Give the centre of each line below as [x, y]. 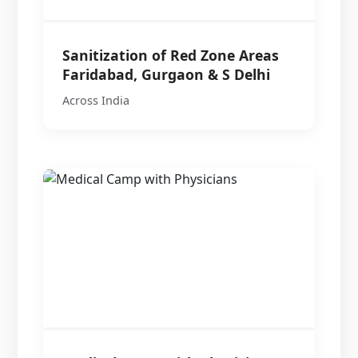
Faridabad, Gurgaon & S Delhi [167, 74]
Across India [96, 100]
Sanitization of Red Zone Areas [171, 55]
